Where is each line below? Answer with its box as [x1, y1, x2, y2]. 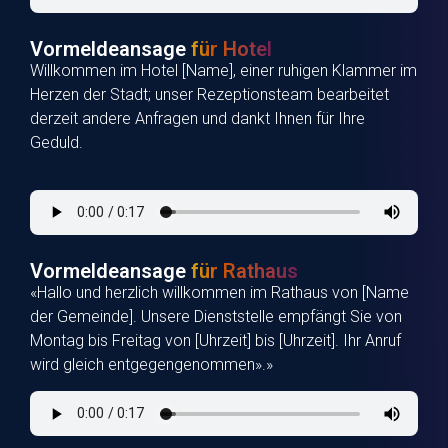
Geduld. [30, 132, 83, 152]
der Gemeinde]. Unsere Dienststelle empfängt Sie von [30, 306, 402, 326]
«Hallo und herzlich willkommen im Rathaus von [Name [30, 282, 409, 302]
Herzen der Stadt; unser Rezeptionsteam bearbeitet [30, 84, 389, 104]
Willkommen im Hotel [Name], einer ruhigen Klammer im [30, 60, 417, 80]
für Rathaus [191, 258, 298, 283]
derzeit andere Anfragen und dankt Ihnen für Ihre [30, 108, 365, 128]
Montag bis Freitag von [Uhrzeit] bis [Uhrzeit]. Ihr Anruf [30, 330, 401, 350]
